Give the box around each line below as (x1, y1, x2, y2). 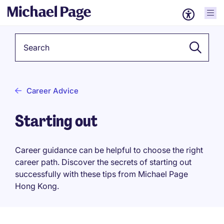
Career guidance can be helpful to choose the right (15, 145, 203, 155)
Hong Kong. (15, 181, 59, 191)
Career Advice (26, 86, 78, 95)
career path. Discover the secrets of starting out (15, 157, 191, 167)
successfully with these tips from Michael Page (15, 169, 188, 179)
